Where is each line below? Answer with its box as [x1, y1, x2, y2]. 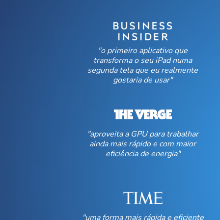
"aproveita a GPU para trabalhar [87, 129, 199, 139]
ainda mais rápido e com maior [89, 138, 196, 149]
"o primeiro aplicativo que [98, 45, 188, 56]
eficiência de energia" [105, 148, 180, 159]
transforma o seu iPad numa [93, 55, 192, 66]
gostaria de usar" [113, 75, 173, 85]
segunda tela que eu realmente [87, 65, 198, 76]
